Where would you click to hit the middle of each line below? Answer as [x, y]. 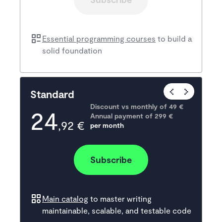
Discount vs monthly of [130, 107]
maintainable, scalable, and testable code [117, 211]
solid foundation [72, 51]
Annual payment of [121, 116]
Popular [191, 92]
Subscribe [111, 160]
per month [107, 125]
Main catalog [65, 199]
